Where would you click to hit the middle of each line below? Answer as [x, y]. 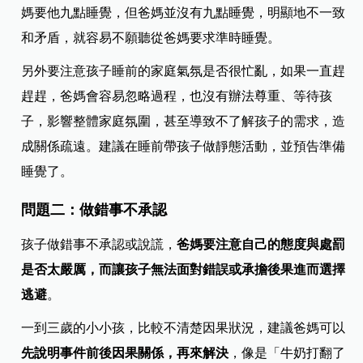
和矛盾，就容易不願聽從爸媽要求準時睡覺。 [151, 38]
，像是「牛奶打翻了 [287, 353]
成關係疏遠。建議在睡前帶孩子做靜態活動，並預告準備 [184, 147]
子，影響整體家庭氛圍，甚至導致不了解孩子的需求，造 [184, 122]
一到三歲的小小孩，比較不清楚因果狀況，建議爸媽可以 [184, 328]
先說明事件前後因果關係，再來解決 [125, 353]
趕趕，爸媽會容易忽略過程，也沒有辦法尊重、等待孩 [177, 96]
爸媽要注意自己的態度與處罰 [261, 245]
